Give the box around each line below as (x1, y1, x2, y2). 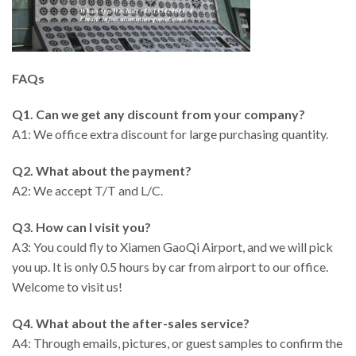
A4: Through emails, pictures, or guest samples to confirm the (12, 335, 342, 350)
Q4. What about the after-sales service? (12, 315, 250, 331)
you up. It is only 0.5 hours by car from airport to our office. (12, 259, 328, 275)
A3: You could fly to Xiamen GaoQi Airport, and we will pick (12, 239, 333, 255)
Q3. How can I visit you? (12, 219, 151, 235)
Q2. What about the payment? (12, 163, 192, 179)
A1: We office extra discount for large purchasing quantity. (12, 126, 328, 142)
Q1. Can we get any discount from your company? (12, 106, 305, 122)
